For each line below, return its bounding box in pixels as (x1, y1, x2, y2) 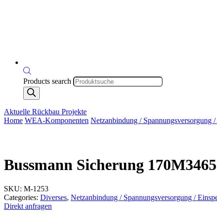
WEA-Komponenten (25, 116, 89, 124)
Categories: (4, 193, 40, 201)
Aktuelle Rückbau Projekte (4, 108, 87, 116)
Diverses (40, 193, 67, 201)
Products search (23, 77, 71, 85)
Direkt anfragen (4, 201, 52, 210)
